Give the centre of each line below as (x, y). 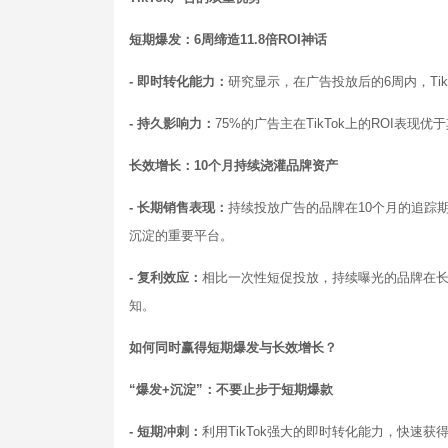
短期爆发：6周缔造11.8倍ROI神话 (228, 39)
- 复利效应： (165, 277)
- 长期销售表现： (178, 207)
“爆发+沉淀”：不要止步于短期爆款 (231, 389)
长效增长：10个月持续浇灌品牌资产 (233, 165)
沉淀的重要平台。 (181, 235)
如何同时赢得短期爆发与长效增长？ (233, 347)
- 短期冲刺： (165, 431)
